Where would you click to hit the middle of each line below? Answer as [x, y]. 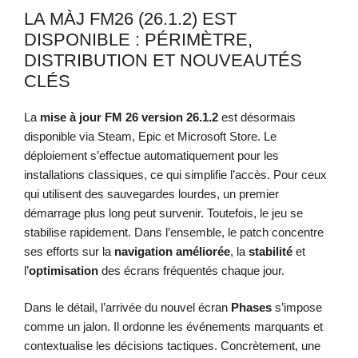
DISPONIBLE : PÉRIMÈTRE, [138, 39]
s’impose [297, 308]
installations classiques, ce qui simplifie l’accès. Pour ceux [175, 174]
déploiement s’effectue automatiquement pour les [151, 155]
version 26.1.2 [180, 117]
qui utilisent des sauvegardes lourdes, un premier [151, 193]
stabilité [270, 251]
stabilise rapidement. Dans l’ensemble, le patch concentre [174, 232]
